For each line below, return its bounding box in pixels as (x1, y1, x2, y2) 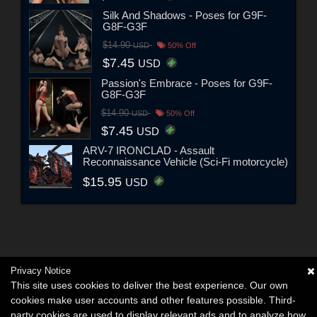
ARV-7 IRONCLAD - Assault (82, 144, 214, 157)
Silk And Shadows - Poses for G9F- (102, 9, 267, 22)
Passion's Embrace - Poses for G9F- (100, 77, 272, 90)
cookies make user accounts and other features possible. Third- (11, 294, 296, 306)
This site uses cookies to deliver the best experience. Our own (11, 279, 288, 291)
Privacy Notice (11, 265, 71, 276)
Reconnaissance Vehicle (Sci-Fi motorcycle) (82, 156, 288, 168)
